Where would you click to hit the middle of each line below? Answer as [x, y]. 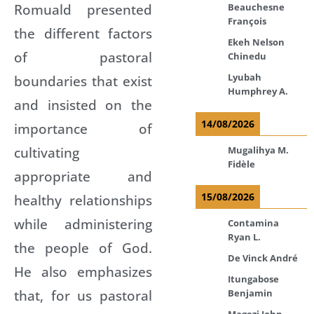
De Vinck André [263, 258]
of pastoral [83, 57]
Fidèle [241, 164]
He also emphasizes [83, 271]
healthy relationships [83, 200]
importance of [83, 128]
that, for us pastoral [83, 295]
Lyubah [245, 77]
